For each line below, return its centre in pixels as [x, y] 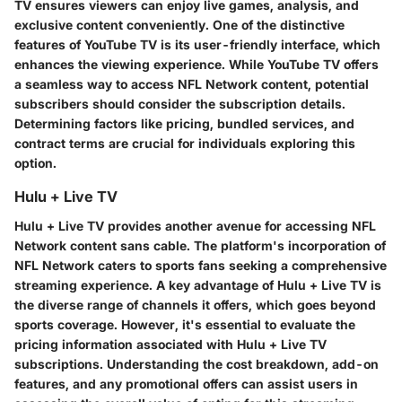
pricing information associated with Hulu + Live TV [170, 344]
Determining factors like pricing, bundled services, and [184, 124]
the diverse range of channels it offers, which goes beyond [195, 304]
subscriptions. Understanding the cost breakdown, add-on [197, 363]
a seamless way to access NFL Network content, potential [192, 84]
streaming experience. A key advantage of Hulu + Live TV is [198, 284]
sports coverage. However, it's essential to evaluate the [185, 324]
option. [35, 163]
